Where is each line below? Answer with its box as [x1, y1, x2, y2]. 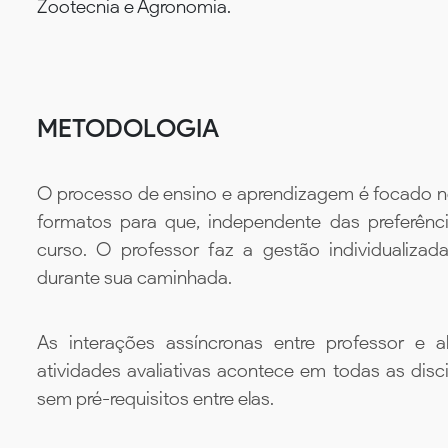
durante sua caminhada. [37, 266, 232, 290]
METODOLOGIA [37, 113, 219, 144]
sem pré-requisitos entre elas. [37, 386, 274, 410]
